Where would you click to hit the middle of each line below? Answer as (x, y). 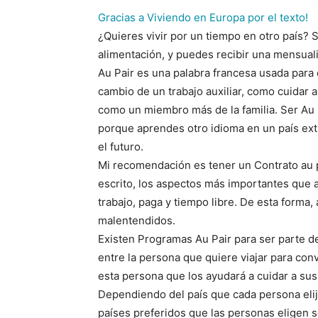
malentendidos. (137, 220)
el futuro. (121, 147)
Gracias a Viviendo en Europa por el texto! (203, 17)
